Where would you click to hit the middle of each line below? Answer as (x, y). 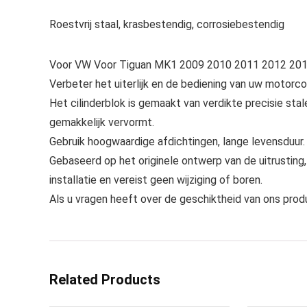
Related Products (105, 280)
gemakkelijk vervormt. (102, 122)
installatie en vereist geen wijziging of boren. (156, 180)
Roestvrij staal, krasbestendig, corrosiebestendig (167, 24)
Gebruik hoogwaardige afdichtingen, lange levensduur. (177, 142)
